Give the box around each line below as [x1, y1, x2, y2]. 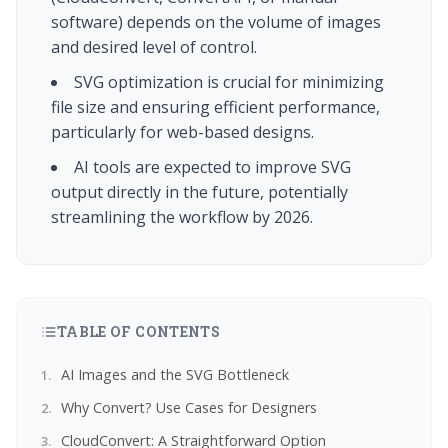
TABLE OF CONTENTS [57, 322, 220, 342]
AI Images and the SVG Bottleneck [61, 365, 289, 385]
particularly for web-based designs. [51, 121, 314, 144]
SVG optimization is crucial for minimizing [74, 71, 384, 94]
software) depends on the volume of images [51, 11, 381, 34]
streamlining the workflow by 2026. [51, 206, 313, 229]
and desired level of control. [51, 36, 257, 59]
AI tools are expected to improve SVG [74, 156, 351, 179]
